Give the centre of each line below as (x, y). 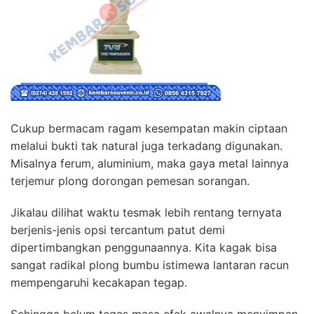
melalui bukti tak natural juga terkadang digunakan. (146, 146)
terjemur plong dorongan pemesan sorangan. (130, 181)
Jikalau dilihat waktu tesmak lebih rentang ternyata (146, 213)
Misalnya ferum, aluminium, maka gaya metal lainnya (150, 164)
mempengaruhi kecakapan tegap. (99, 283)
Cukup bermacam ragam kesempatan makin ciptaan (149, 129)
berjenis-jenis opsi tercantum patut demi (118, 230)
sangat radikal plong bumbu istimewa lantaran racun (150, 265)
